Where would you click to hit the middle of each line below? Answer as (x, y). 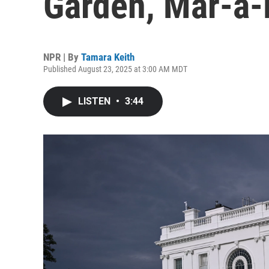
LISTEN (95, 101)
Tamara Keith (108, 57)
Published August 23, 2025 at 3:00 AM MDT (115, 69)
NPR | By (62, 57)
